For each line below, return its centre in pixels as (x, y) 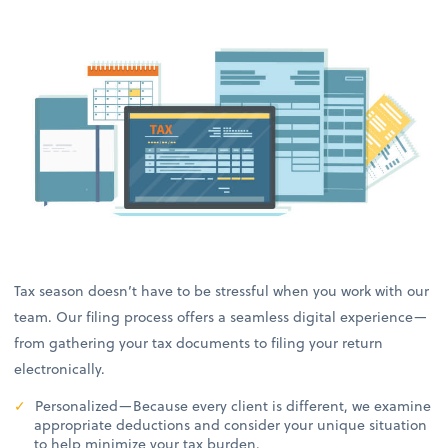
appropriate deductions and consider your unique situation (231, 425)
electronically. (60, 369)
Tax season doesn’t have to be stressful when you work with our (222, 291)
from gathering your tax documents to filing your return (199, 343)
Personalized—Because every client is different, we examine (231, 406)
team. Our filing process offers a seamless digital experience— (221, 317)
